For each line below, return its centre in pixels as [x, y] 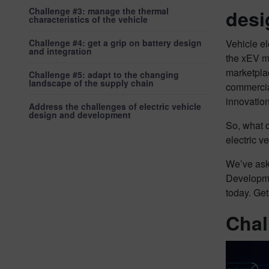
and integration [60, 51]
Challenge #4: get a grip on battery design [115, 43]
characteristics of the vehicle [88, 19]
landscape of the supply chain [91, 83]
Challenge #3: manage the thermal [99, 11]
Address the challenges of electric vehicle [115, 106]
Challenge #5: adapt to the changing [104, 74]
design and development [80, 115]
